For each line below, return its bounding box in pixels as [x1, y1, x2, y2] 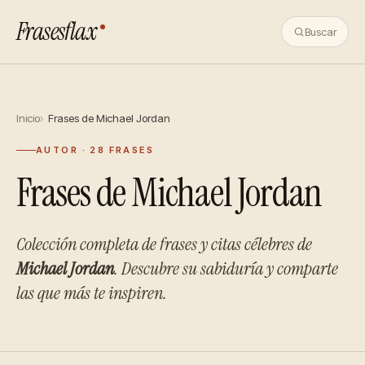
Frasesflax [16, 15, 97, 47]
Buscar [305, 25, 336, 38]
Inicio [16, 112, 40, 125]
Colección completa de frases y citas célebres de [16, 232, 312, 256]
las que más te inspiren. [16, 281, 167, 305]
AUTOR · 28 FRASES [36, 144, 155, 156]
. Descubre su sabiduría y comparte [114, 257, 338, 280]
